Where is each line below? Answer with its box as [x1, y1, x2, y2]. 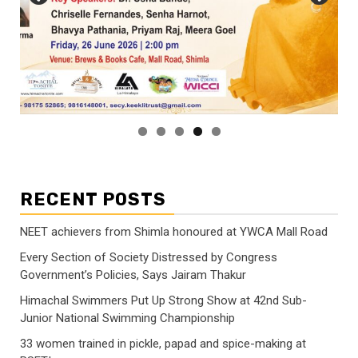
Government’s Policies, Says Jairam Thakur [20, 267, 246, 282]
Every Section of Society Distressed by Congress [20, 249, 277, 265]
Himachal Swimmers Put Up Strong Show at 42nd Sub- [20, 292, 307, 308]
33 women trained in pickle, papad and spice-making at [20, 336, 306, 351]
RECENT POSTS [20, 188, 166, 210]
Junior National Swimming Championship [20, 310, 235, 325]
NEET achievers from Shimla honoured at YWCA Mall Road [20, 224, 328, 239]
